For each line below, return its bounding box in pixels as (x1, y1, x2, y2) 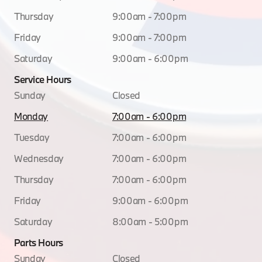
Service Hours (14, 73, 71, 85)
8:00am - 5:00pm (112, 215, 188, 227)
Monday (14, 109, 49, 122)
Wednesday (14, 151, 64, 164)
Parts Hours (14, 236, 63, 249)
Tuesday (14, 130, 50, 143)
